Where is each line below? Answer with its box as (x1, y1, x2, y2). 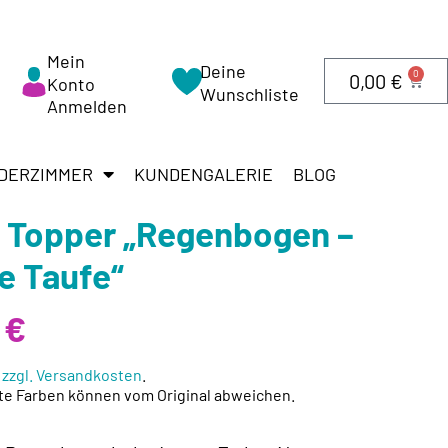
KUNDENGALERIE (134, 163, 273, 185)
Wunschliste (199, 83, 299, 105)
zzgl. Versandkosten (2, 365, 143, 385)
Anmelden (47, 95, 128, 117)
